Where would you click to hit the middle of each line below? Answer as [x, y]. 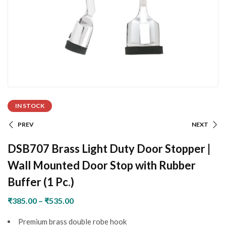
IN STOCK [30, 106]
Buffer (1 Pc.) [41, 182]
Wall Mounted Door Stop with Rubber [102, 165]
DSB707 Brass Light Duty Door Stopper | [109, 149]
